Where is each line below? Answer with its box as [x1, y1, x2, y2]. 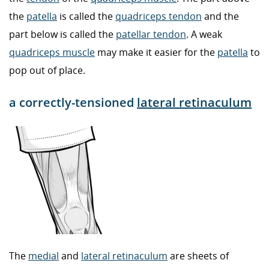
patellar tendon [116, 28, 186, 41]
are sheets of [168, 249, 229, 262]
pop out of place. [9, 64, 85, 77]
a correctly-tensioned [9, 94, 137, 110]
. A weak [186, 28, 222, 41]
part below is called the [9, 28, 116, 41]
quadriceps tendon [115, 10, 202, 23]
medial [28, 249, 59, 262]
